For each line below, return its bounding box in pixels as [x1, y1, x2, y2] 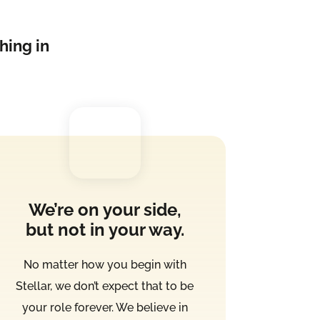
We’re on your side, [28, 199, 181, 221]
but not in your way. [25, 219, 184, 241]
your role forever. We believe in [21, 301, 188, 315]
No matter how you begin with [23, 258, 186, 272]
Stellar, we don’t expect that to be [16, 279, 194, 294]
